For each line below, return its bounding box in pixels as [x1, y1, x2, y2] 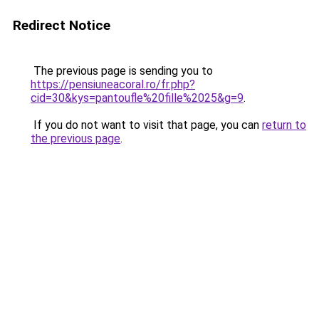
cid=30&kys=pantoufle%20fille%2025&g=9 [31, 91, 244, 105]
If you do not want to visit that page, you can [31, 118, 262, 132]
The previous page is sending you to [31, 64, 213, 78]
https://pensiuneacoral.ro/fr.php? [31, 78, 195, 91]
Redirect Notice [13, 17, 110, 33]
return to [262, 118, 306, 132]
